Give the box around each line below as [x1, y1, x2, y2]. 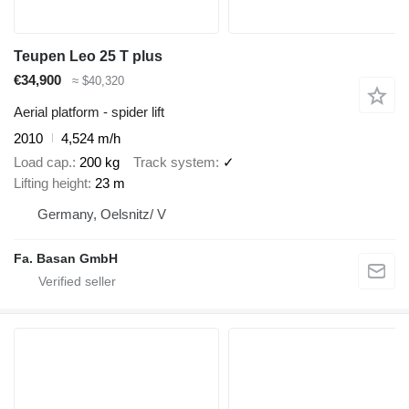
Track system [133, 154, 215, 171]
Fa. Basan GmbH [14, 251, 118, 267]
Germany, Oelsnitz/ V [37, 206, 166, 223]
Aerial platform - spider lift [14, 103, 164, 120]
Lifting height [14, 175, 88, 192]
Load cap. [14, 154, 72, 171]
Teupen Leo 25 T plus [14, 48, 163, 65]
